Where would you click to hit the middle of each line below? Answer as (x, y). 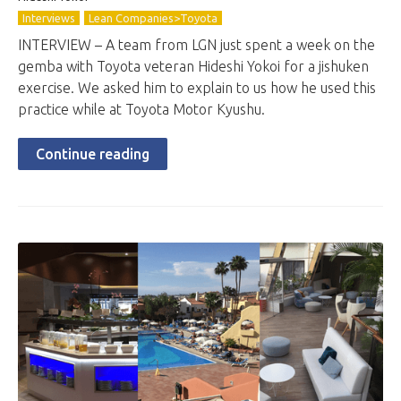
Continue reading (93, 154)
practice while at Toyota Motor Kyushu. (141, 109)
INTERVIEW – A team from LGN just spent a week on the (196, 45)
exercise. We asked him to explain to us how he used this (197, 88)
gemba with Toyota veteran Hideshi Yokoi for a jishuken (193, 66)
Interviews (49, 18)
